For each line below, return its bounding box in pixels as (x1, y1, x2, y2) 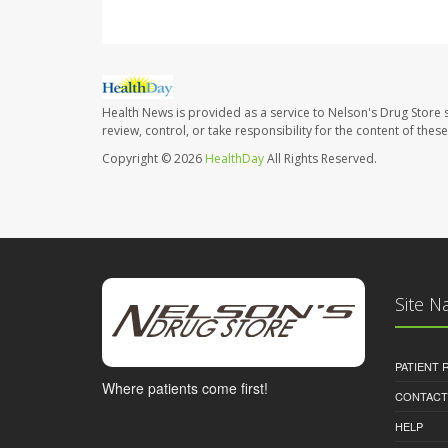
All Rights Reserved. (264, 149, 377, 167)
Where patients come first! (102, 377, 268, 398)
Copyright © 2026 (102, 149, 205, 167)
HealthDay (205, 149, 264, 167)
